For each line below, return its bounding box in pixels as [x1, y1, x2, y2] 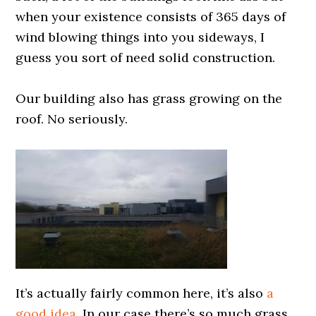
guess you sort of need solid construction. [16, 49, 276, 66]
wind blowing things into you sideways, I [16, 29, 265, 45]
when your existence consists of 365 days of [16, 8, 286, 25]
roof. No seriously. [16, 111, 128, 127]
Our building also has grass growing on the [16, 90, 283, 107]
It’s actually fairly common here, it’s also [16, 285, 267, 301]
